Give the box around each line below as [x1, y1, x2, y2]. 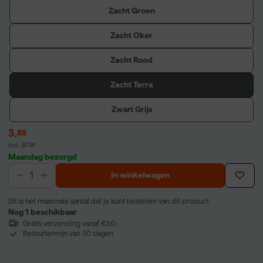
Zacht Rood [110, 55, 153, 65]
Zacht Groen [108, 6, 155, 16]
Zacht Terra [110, 80, 153, 90]
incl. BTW [8, 140, 35, 149]
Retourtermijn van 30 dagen [22, 230, 113, 238]
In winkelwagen [110, 170, 170, 180]
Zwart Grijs [111, 104, 152, 114]
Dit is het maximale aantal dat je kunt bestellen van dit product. [8, 197, 211, 205]
